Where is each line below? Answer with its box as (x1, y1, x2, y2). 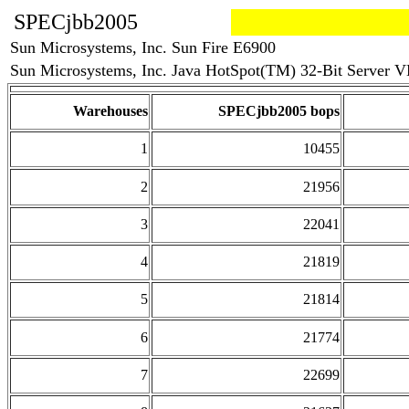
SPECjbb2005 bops (218, 103, 340, 119)
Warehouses (73, 103, 148, 119)
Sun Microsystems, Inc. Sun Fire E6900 (10, 38, 276, 57)
